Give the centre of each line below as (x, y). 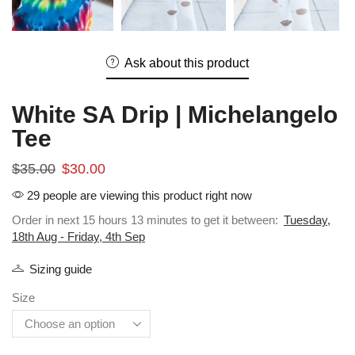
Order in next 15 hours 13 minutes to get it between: (147, 220)
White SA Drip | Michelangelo (175, 115)
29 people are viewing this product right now (138, 196)
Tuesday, (307, 220)
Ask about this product (187, 63)
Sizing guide (61, 269)
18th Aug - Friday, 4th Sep (78, 237)
